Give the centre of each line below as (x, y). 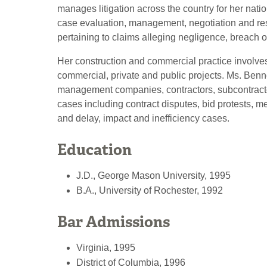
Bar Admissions (114, 221)
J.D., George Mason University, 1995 (153, 176)
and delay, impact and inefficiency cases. (143, 118)
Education (94, 150)
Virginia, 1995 (106, 247)
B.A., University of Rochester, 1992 (150, 191)
